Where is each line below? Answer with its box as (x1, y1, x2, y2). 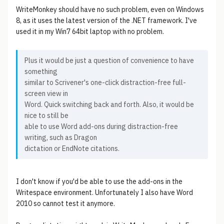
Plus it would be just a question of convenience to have (24, 56, 194, 65)
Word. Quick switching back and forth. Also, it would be (24, 100, 194, 109)
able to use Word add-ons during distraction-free (24, 122, 178, 131)
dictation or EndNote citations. (24, 144, 119, 153)
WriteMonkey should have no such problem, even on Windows (16, 5, 204, 14)
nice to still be (24, 111, 68, 120)
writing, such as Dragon (24, 133, 97, 142)
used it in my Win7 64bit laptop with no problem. (16, 27, 164, 36)
